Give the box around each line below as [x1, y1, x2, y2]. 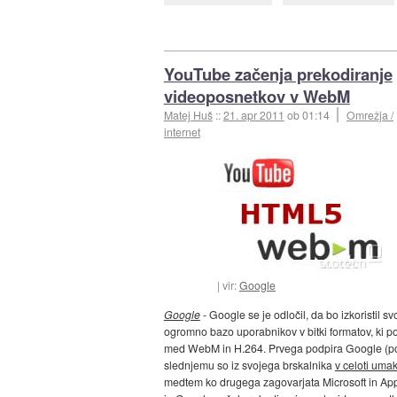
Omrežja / [346, 106, 393, 122]
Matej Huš [163, 106, 213, 122]
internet [163, 123, 200, 139]
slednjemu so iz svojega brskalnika [163, 356, 335, 372]
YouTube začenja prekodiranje [163, 61, 393, 86]
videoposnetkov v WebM [163, 83, 350, 108]
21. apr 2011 [222, 106, 284, 122]
